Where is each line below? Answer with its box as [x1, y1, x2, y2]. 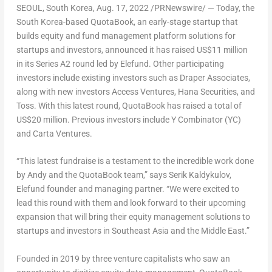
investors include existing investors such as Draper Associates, [16, 72, 250, 83]
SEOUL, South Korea [16, 2, 93, 13]
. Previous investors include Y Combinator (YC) [67, 114, 241, 124]
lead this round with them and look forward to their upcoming [16, 198, 246, 208]
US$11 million [196, 44, 248, 55]
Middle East [200, 226, 245, 236]
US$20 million [16, 114, 67, 124]
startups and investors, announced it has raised [16, 44, 197, 55]
